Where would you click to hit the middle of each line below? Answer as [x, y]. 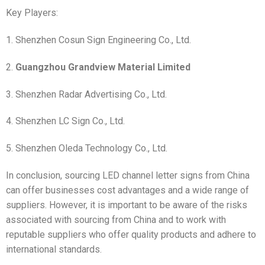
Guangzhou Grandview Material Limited [103, 67]
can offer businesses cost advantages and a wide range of [127, 190]
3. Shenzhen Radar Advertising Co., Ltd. [86, 94]
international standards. [54, 250]
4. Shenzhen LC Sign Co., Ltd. [65, 121]
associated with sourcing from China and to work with [116, 220]
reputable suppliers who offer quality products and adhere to [131, 235]
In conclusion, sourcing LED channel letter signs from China [128, 176]
